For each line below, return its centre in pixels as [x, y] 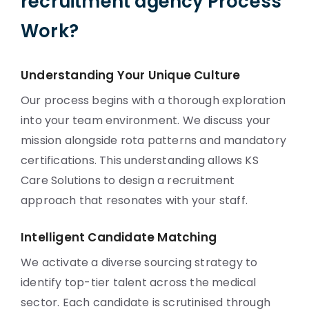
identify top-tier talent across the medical [139, 282]
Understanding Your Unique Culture [131, 75]
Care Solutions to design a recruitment [128, 180]
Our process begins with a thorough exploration [153, 100]
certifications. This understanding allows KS [140, 160]
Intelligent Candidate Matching [119, 237]
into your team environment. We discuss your [146, 120]
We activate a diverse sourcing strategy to [139, 262]
